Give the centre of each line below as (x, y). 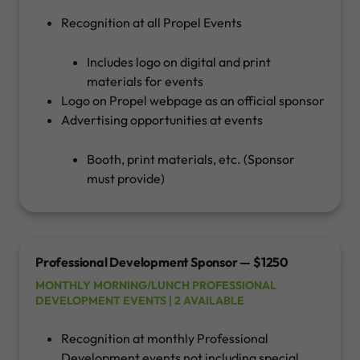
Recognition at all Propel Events (151, 23)
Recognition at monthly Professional (165, 339)
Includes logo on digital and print (179, 62)
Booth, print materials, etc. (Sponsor (191, 160)
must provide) (126, 179)
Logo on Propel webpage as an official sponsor (193, 101)
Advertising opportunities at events (162, 120)
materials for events (145, 82)
